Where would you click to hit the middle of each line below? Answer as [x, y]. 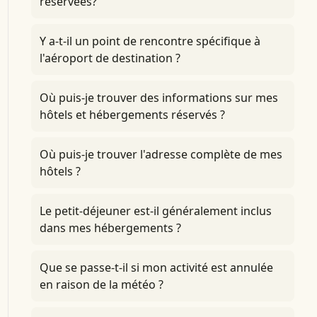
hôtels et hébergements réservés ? [132, 115]
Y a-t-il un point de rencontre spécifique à [150, 41]
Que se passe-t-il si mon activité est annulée [156, 267]
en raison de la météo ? [101, 284]
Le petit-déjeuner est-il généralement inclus [155, 211]
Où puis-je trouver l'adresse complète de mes [161, 154]
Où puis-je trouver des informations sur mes [158, 98]
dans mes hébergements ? [110, 228]
